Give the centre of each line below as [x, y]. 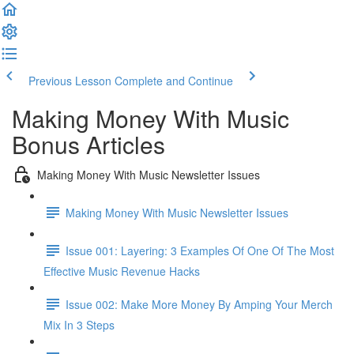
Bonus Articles [88, 144]
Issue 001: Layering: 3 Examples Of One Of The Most [200, 250]
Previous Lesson [70, 81]
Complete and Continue [174, 81]
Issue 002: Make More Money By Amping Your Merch [199, 304]
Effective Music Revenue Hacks [122, 271]
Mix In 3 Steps [79, 325]
